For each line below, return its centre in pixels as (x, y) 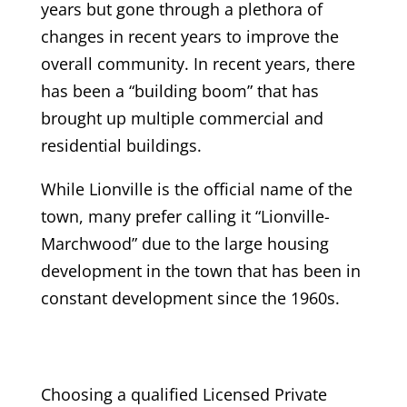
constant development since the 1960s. (190, 298)
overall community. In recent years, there (198, 64)
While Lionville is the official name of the (196, 189)
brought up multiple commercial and (182, 119)
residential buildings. (121, 146)
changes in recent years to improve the (189, 37)
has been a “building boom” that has (179, 91)
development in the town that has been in (200, 271)
